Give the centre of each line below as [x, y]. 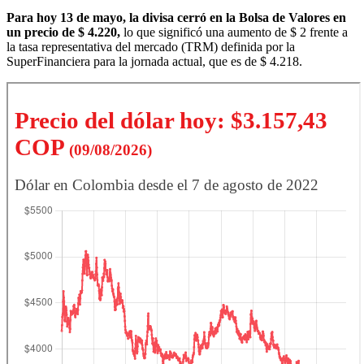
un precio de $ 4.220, [63, 32]
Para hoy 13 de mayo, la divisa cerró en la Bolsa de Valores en [176, 17]
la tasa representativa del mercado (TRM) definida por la [151, 46]
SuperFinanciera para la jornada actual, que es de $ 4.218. [154, 61]
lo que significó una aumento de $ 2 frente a [234, 32]
